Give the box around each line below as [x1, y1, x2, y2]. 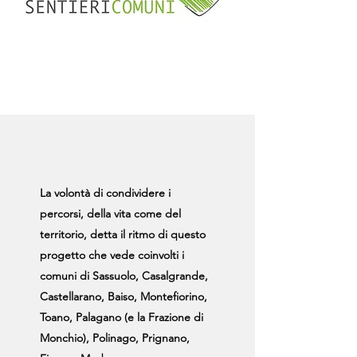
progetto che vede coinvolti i [40, 248, 184, 262]
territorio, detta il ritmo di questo [40, 227, 206, 241]
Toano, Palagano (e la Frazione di [40, 310, 203, 324]
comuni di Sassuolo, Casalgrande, [40, 269, 208, 283]
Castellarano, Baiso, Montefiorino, [40, 289, 207, 304]
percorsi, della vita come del [40, 206, 181, 221]
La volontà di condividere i [40, 186, 171, 200]
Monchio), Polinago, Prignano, [40, 331, 190, 345]
